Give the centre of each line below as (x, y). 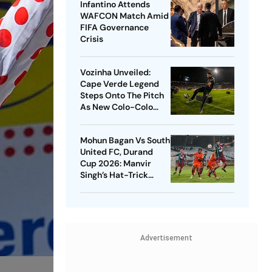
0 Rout (93, 198)
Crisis (91, 39)
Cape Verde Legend (119, 84)
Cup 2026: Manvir (115, 164)
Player (92, 119)
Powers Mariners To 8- (125, 187)
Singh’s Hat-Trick (114, 175)
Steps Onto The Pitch (122, 96)
